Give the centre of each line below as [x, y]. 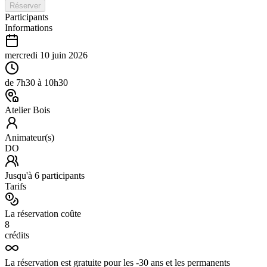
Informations [29, 27]
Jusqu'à [20, 175]
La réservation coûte [43, 213]
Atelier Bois [27, 110]
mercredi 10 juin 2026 [46, 55]
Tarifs [15, 186]
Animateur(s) [30, 137]
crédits [17, 235]
